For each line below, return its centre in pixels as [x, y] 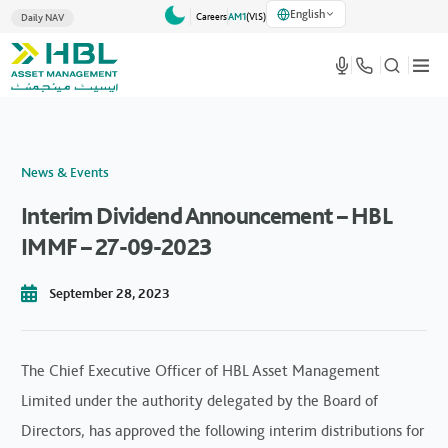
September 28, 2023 [109, 293]
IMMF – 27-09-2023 [116, 246]
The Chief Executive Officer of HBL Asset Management [201, 370]
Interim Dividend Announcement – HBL [206, 215]
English [308, 14]
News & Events [65, 172]
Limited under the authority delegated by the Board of [200, 400]
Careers [212, 16]
